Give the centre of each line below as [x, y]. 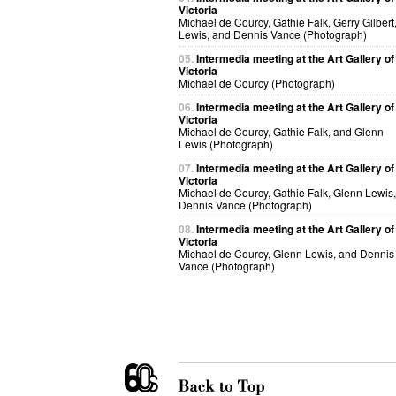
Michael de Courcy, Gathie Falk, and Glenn [281, 131]
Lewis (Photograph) [226, 144]
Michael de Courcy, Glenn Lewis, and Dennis [286, 253]
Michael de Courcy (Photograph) [257, 83]
